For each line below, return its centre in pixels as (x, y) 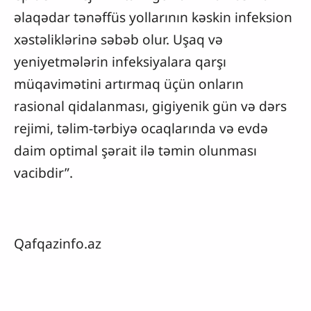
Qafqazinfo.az (58, 244)
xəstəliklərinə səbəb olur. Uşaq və (118, 40)
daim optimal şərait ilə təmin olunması (135, 151)
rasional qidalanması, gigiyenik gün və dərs (150, 106)
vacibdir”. (43, 173)
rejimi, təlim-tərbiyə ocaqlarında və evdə (141, 128)
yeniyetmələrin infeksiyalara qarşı (120, 62)
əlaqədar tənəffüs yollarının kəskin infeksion (153, 17)
